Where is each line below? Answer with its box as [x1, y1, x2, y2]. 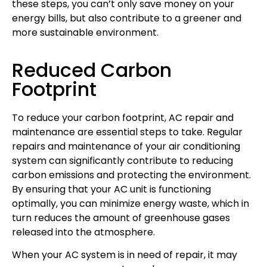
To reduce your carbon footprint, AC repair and [12, 110, 234, 125]
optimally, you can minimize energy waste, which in [12, 196, 249, 210]
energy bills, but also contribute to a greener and [12, 11, 241, 26]
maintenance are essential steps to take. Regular [12, 125, 243, 139]
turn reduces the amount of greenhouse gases [12, 210, 230, 225]
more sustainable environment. [12, 26, 159, 40]
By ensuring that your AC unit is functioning [12, 182, 211, 196]
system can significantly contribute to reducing [12, 153, 233, 167]
